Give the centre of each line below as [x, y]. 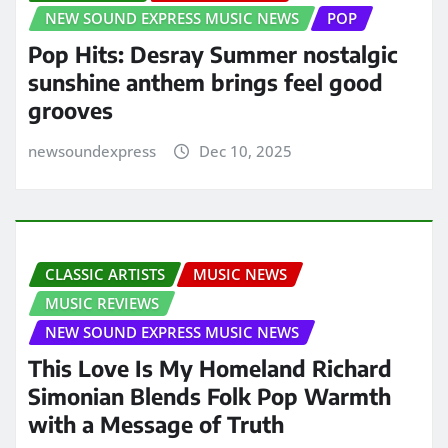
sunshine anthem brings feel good [205, 82]
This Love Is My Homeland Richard [210, 368]
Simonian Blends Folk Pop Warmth [209, 396]
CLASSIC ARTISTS [105, 273]
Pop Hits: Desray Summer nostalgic [213, 54]
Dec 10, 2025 [245, 151]
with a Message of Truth [156, 424]
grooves [70, 110]
